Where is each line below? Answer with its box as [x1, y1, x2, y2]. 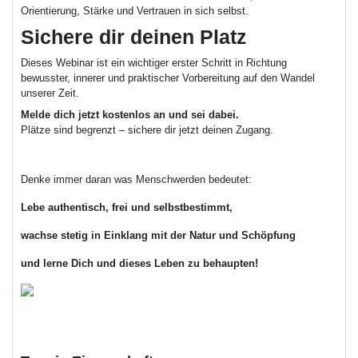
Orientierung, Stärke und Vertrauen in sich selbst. [21, 5, 249, 17]
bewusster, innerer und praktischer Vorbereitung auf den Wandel [21, 72, 315, 84]
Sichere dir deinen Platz [21, 26, 247, 48]
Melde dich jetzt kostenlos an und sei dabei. [21, 109, 239, 121]
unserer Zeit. [21, 87, 79, 99]
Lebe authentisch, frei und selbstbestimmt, [21, 201, 233, 213]
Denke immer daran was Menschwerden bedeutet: [21, 173, 252, 185]
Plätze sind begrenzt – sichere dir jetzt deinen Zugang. [21, 124, 273, 136]
